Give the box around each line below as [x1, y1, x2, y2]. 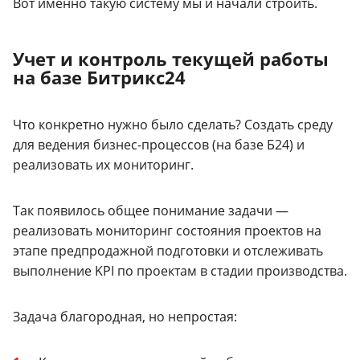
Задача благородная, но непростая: [13, 307, 237, 325]
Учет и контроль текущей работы [13, 46, 329, 71]
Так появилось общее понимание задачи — [13, 201, 288, 219]
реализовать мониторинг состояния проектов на [13, 221, 321, 239]
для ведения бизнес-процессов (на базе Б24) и [13, 135, 305, 153]
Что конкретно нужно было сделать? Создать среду [13, 115, 333, 133]
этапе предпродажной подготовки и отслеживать [13, 241, 323, 260]
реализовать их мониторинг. [13, 155, 194, 174]
